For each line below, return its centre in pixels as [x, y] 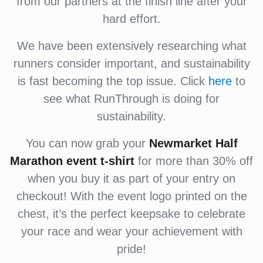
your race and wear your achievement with [131, 231]
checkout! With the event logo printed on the [131, 196]
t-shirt [117, 161]
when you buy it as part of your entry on [131, 178]
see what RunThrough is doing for [131, 99]
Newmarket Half [193, 143]
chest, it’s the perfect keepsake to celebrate [131, 214]
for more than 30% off [194, 161]
